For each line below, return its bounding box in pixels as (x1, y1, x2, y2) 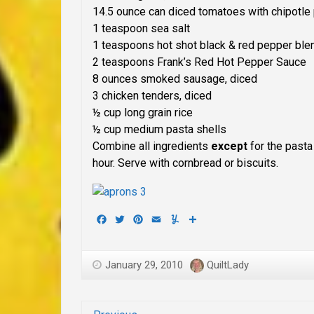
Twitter (126, 212, 161, 226)
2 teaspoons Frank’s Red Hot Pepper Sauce (93, 55, 306, 69)
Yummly (181, 212, 219, 226)
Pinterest (144, 212, 190, 226)
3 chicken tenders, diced (93, 89, 212, 103)
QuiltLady (207, 258, 249, 271)
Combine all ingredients (93, 139, 211, 153)
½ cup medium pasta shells (93, 123, 226, 137)
